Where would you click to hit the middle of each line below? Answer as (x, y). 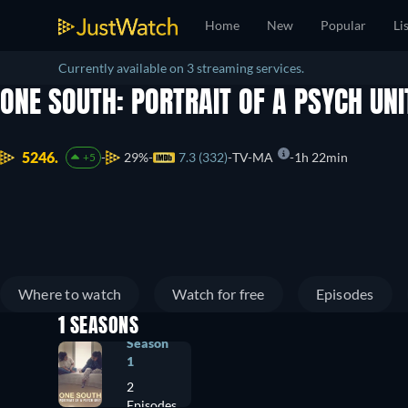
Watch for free (219, 294)
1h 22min (321, 158)
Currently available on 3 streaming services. (181, 68)
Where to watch (70, 294)
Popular (343, 25)
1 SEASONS (98, 327)
